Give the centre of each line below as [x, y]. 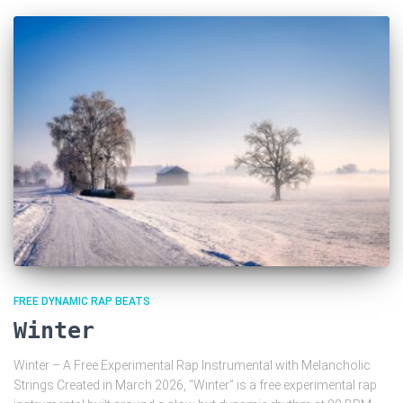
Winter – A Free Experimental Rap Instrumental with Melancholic [192, 366]
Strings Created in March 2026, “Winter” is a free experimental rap [195, 385]
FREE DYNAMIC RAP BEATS [82, 302]
